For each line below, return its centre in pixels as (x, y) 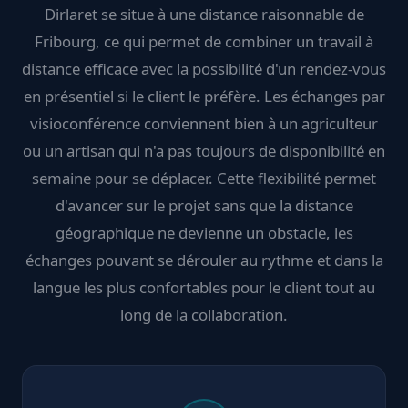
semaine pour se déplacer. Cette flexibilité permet (204, 178)
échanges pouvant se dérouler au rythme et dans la (204, 260)
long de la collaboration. (204, 315)
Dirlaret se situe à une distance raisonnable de (204, 14)
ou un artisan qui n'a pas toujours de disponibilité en (204, 151)
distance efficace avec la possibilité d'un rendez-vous (204, 69)
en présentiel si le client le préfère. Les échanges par (204, 96)
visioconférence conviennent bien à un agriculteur (204, 123)
